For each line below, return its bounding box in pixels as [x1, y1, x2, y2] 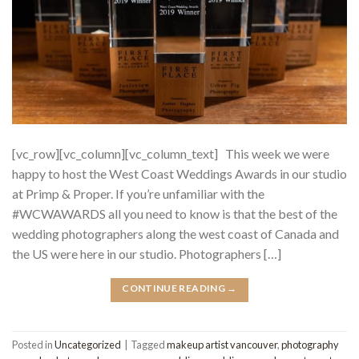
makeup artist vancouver [167, 338, 277, 352]
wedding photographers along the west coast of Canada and [12, 225, 339, 241]
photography [281, 338, 339, 352]
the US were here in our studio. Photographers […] [12, 245, 281, 261]
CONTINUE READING [122, 281, 228, 294]
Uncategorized [54, 338, 121, 352]
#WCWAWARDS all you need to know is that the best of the [12, 205, 337, 221]
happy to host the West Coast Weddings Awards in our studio [12, 165, 347, 181]
